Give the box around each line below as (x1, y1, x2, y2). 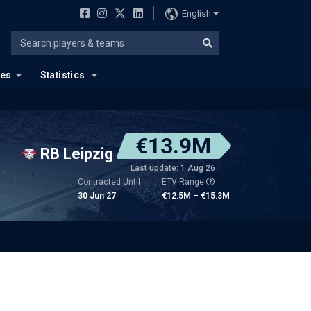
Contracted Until (78, 177, 140, 187)
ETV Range (162, 177, 206, 187)
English (181, 8, 211, 19)
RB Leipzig (40, 144, 113, 162)
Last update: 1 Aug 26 (131, 163, 215, 173)
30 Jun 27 (78, 191, 116, 201)
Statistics (40, 69, 85, 81)
